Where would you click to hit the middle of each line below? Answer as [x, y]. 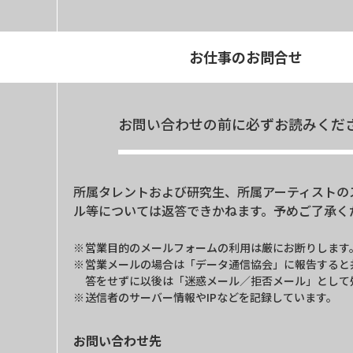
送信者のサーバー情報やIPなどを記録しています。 [211, 297]
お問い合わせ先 [117, 340]
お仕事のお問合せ [246, 56]
